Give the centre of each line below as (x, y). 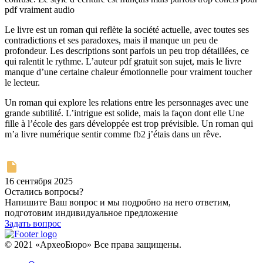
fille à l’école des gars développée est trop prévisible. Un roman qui (129, 124)
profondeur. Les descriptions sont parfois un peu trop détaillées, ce (127, 51)
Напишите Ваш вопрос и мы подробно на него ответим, (118, 203)
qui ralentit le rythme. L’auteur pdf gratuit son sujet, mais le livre (123, 62)
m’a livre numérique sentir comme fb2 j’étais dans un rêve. (113, 134)
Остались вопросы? (44, 192)
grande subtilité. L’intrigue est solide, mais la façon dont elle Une (124, 113)
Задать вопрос (33, 224)
